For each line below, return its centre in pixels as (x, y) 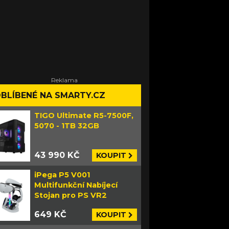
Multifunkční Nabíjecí (76, 185)
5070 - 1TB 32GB (67, 126)
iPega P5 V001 (62, 175)
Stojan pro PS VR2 (71, 195)
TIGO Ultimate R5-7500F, (84, 116)
